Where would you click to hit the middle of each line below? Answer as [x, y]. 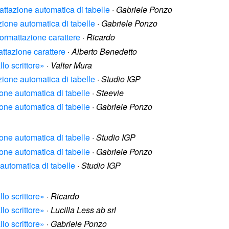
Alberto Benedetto [104, 51]
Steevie [110, 93]
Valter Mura [71, 65]
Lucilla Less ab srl [83, 210]
